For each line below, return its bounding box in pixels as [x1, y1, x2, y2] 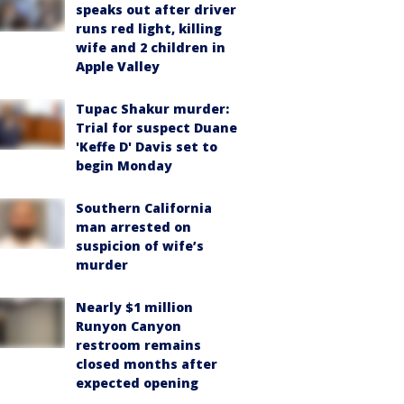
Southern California [76, 199, 212, 216]
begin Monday [76, 157, 172, 174]
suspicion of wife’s [76, 237, 204, 254]
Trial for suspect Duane [76, 119, 237, 136]
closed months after [76, 355, 217, 372]
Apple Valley [76, 58, 160, 75]
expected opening [76, 374, 198, 391]
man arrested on [76, 218, 191, 235]
